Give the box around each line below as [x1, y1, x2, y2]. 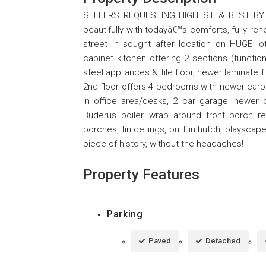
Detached [205, 236, 240, 245]
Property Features [83, 166, 199, 183]
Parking [107, 208, 143, 220]
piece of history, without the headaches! [83, 138, 243, 149]
